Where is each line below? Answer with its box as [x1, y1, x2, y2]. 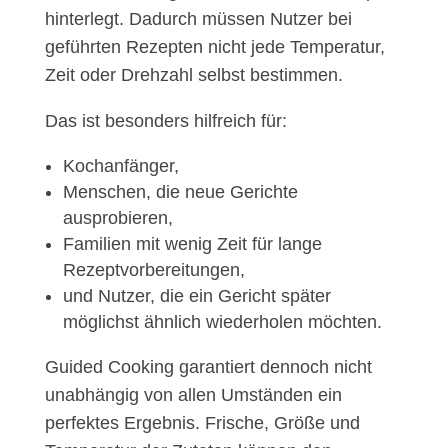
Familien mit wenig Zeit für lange [62, 234, 322, 255]
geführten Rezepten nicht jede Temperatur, [44, 37, 385, 58]
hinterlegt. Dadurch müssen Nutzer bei [44, 9, 352, 30]
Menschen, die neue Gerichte [62, 182, 298, 203]
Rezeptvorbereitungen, [62, 260, 245, 281]
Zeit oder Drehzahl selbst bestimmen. [44, 65, 343, 86]
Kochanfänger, [62, 156, 179, 177]
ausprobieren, [62, 208, 173, 229]
